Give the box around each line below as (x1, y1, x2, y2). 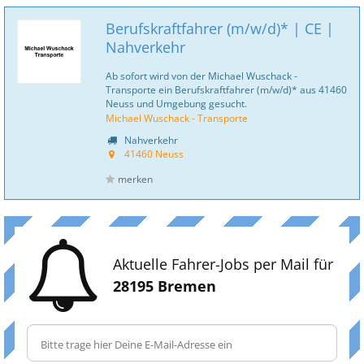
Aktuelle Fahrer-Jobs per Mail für (113, 254, 333, 274)
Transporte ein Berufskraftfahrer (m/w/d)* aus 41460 (106, 83, 347, 96)
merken (118, 172, 153, 186)
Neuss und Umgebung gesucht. (106, 97, 247, 110)
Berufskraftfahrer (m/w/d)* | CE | (106, 19, 334, 38)
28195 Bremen (113, 276, 216, 296)
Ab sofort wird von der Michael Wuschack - (106, 69, 297, 82)
